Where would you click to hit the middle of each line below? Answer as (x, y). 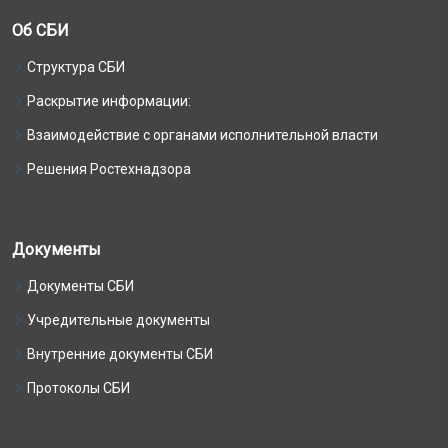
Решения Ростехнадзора (109, 169)
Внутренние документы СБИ (120, 354)
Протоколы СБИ (78, 388)
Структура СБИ (76, 67)
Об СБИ (40, 30)
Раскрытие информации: (109, 101)
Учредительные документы (118, 320)
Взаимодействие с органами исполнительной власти (202, 135)
